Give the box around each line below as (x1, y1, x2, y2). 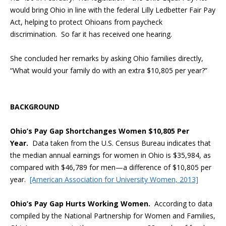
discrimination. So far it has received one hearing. (10, 29, 172, 39)
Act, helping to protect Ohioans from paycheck (10, 17, 162, 27)
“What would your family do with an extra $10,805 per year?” (10, 66, 207, 75)
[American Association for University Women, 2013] (30, 175, 198, 184)
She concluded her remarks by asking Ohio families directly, (10, 53, 203, 63)
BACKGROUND (10, 102, 60, 111)
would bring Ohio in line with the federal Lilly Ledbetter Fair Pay (10, 5, 215, 15)
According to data (154, 199, 212, 208)
